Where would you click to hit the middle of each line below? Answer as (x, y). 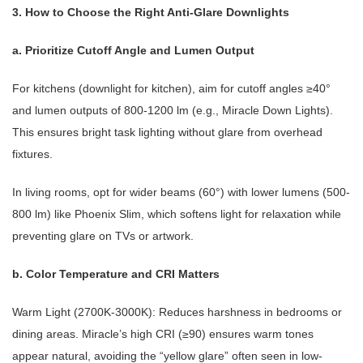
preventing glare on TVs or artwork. (103, 236)
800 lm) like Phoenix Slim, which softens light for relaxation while (177, 214)
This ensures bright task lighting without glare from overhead (167, 132)
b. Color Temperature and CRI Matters (116, 274)
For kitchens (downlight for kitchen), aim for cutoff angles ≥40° (171, 89)
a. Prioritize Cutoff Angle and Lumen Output (133, 51)
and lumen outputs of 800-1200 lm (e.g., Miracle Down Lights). (173, 111)
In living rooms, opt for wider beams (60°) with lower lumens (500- (181, 192)
